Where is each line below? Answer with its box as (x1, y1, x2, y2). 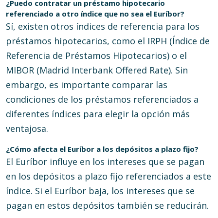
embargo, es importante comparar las (6, 79, 167, 91)
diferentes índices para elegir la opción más (6, 108, 190, 120)
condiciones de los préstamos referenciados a (6, 93, 199, 105)
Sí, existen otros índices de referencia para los (6, 20, 200, 32)
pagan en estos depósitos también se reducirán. (6, 200, 209, 211)
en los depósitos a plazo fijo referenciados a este (6, 170, 211, 182)
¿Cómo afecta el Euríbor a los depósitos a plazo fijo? (6, 144, 199, 154)
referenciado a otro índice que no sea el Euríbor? (6, 9, 184, 18)
